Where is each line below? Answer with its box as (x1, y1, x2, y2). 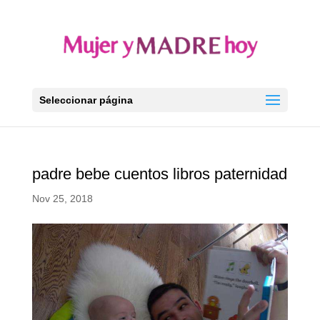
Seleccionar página (39, 94, 133, 106)
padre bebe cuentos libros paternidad (31, 165, 287, 183)
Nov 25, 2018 (31, 193, 93, 204)
